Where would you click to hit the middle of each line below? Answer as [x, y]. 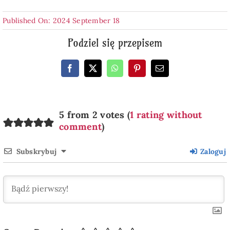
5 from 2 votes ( [94, 114]
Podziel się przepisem [115, 43]
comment [80, 126]
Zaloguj [212, 151]
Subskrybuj [36, 151]
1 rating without [166, 114]
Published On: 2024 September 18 [61, 20]
